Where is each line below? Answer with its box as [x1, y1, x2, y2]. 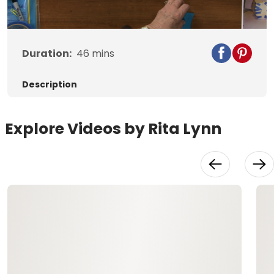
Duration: [22, 46, 72, 61]
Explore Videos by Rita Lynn [5, 118, 221, 140]
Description [22, 78, 77, 91]
